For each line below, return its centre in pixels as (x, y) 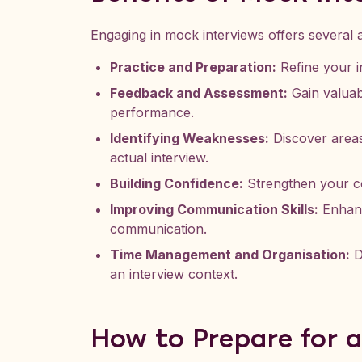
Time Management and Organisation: (230, 255)
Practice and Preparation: (193, 67)
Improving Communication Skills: (214, 209)
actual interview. (159, 158)
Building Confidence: (177, 183)
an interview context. (174, 274)
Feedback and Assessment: (199, 93)
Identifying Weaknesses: (189, 138)
